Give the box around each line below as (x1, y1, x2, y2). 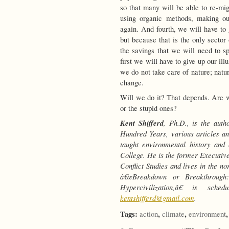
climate (162, 209, 185, 219)
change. (120, 77, 144, 87)
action (140, 209, 158, 219)
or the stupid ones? (120, 103, 177, 113)
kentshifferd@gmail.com (120, 192, 194, 203)
